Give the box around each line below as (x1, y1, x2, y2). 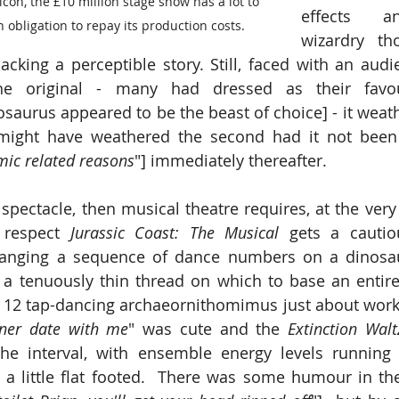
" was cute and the (128, 318, 288, 340)
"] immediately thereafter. (134, 150, 327, 172)
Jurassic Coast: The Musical (69, 222, 289, 244)
